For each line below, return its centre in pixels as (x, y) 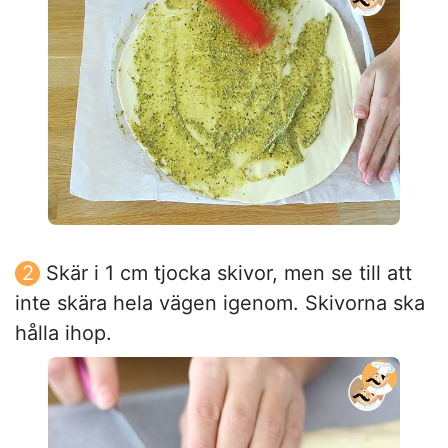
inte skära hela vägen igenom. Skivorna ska (220, 303)
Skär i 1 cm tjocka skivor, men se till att (229, 273)
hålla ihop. (63, 333)
